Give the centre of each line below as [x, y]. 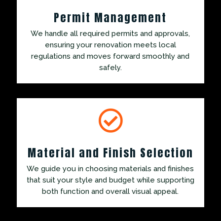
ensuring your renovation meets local [110, 45]
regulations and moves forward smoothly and [110, 56]
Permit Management [110, 17]
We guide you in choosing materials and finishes [110, 168]
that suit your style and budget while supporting [110, 180]
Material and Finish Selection [110, 152]
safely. [110, 67]
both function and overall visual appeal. [110, 191]
